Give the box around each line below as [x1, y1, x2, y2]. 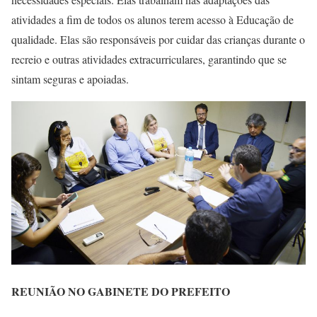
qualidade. [11, 32, 60, 47]
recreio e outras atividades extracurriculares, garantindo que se [11, 52, 287, 67]
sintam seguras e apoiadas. [11, 71, 132, 87]
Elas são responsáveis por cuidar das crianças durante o [60, 32, 305, 47]
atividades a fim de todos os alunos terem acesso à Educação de [11, 12, 294, 28]
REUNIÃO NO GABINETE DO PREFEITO [11, 283, 230, 300]
